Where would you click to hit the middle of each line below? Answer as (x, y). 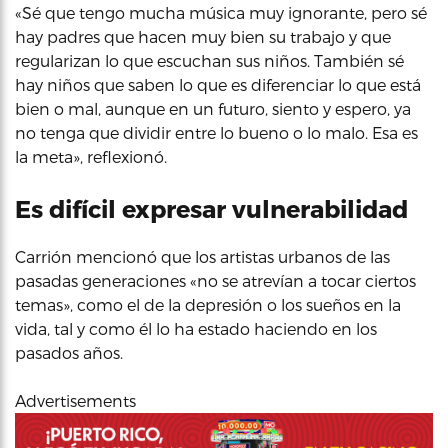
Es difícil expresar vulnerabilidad (211, 208)
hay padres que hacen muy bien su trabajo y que (203, 36)
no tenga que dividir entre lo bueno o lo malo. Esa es (216, 132)
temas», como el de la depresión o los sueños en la (208, 304)
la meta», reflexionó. (91, 156)
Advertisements (75, 400)
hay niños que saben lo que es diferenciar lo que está (218, 84)
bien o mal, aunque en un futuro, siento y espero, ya (213, 108)
